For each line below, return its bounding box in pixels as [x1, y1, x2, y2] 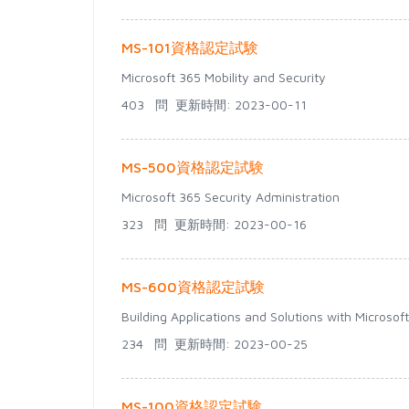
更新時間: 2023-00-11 [168, 97, 307, 112]
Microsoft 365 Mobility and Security [121, 69, 326, 85]
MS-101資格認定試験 [121, 39, 258, 56]
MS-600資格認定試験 [121, 278, 265, 295]
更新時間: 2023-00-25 [167, 336, 308, 351]
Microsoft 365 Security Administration [121, 189, 340, 204]
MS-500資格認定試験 [121, 159, 264, 175]
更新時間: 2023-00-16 [167, 216, 307, 232]
